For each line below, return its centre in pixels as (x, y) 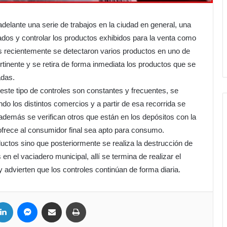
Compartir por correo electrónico (77, 201)
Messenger (53, 201)
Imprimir (98, 201)
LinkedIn (25, 201)
